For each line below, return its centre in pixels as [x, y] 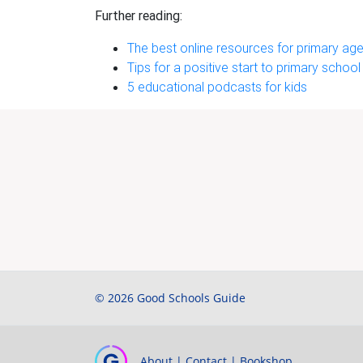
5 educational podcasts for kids [217, 86]
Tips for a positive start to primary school [244, 67]
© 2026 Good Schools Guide [170, 297]
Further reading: [139, 15]
